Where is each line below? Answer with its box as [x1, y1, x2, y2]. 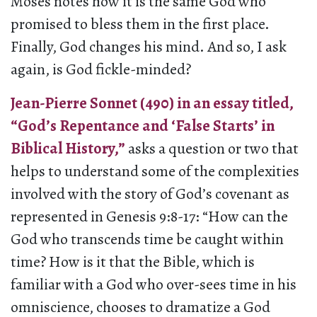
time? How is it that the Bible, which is [11, 251, 255, 273]
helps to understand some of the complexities [11, 161, 299, 183]
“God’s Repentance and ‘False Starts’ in [11, 115, 275, 137]
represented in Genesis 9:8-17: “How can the [11, 206, 288, 228]
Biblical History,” [11, 138, 125, 160]
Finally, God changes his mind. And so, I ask [11, 36, 287, 58]
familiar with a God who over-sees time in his [11, 274, 296, 296]
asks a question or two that [125, 138, 299, 160]
